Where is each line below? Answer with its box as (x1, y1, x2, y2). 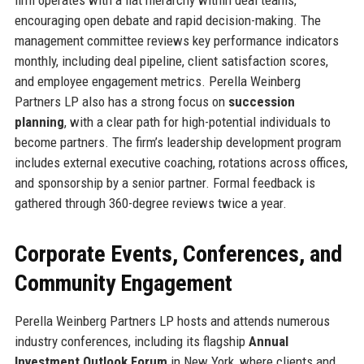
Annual (248, 332, 288, 349)
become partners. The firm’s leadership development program (14, 133, 341, 150)
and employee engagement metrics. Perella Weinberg (14, 72, 301, 89)
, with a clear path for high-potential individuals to (63, 113, 331, 130)
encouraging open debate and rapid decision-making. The (14, 11, 321, 28)
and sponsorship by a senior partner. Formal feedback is (14, 174, 315, 191)
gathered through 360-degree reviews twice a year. (14, 194, 287, 211)
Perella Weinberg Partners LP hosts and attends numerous (14, 312, 330, 329)
